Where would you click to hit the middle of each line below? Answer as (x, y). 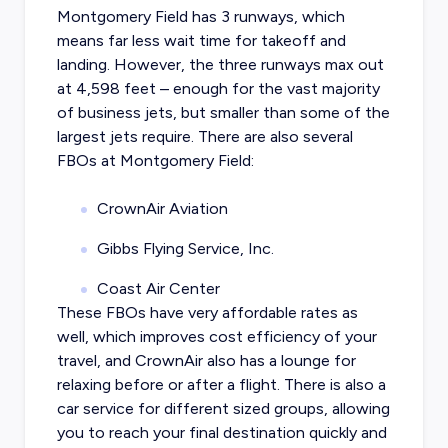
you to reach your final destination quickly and (221, 433)
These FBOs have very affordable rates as (207, 313)
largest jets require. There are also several (204, 137)
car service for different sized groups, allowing (223, 409)
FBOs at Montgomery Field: (155, 161)
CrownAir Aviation (162, 209)
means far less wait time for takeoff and (201, 41)
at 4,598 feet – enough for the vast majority (218, 89)
